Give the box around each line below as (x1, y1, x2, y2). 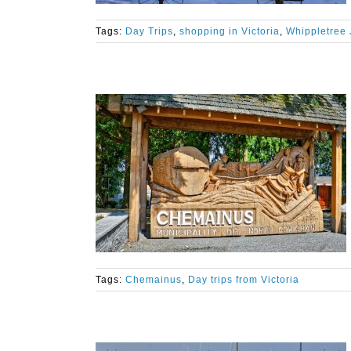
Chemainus (125, 274, 182, 285)
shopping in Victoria (179, 26, 280, 37)
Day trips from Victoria (188, 274, 299, 285)
